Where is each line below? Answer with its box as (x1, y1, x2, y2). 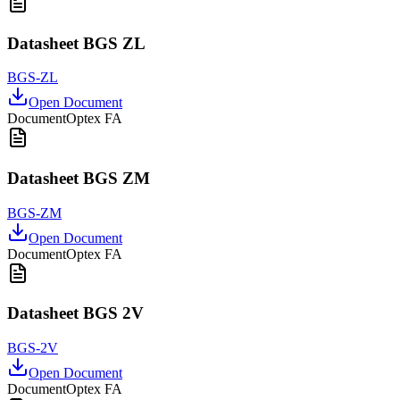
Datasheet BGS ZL (7, 33, 146, 53)
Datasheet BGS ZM (7, 168, 150, 187)
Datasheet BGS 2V (7, 304, 144, 323)
